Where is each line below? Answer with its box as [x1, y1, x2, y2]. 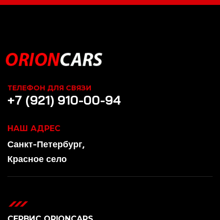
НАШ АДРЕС [7, 123, 60, 133]
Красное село [7, 153, 67, 165]
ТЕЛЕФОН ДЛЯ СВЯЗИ [7, 83, 91, 92]
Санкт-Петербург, [7, 138, 84, 150]
